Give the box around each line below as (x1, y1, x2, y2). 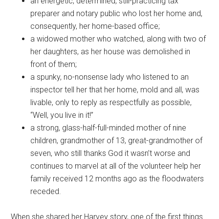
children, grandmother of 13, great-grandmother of (30, 136, 203, 146)
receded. (30, 187, 62, 197)
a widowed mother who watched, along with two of (30, 34, 206, 44)
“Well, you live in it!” (30, 110, 94, 120)
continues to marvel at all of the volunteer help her (30, 161, 201, 171)
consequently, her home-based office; (30, 22, 160, 31)
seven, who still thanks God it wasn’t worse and (30, 149, 191, 158)
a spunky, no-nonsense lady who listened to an (30, 72, 189, 82)
